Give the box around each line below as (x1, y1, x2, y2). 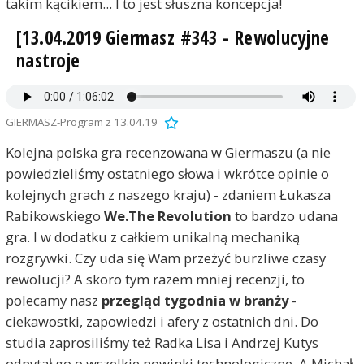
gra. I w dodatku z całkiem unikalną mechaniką (5, 227, 300, 247)
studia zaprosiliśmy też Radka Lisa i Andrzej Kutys (5, 333, 318, 353)
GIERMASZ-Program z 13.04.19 (5, 115, 158, 130)
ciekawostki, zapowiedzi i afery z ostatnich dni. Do (5, 312, 318, 331)
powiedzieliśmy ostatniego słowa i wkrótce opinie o (5, 164, 329, 184)
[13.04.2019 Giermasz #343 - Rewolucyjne (15, 24, 330, 50)
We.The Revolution (103, 206, 232, 226)
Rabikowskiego (5, 206, 104, 226)
